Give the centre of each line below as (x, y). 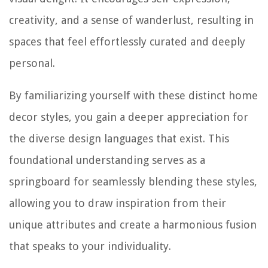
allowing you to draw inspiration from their (118, 203)
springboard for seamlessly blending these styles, (133, 182)
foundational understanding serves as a (107, 160)
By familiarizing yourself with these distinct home (133, 96)
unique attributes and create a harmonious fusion (133, 225)
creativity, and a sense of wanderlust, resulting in (131, 20)
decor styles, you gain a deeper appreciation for (129, 117)
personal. (32, 63)
